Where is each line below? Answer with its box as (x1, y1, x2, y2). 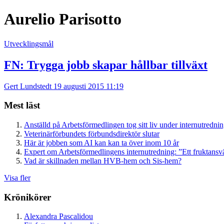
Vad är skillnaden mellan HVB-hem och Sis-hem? (24, 156, 181, 165)
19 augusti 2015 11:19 (53, 81, 123, 90)
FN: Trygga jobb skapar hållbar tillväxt (4, 58, 207, 71)
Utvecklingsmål (4, 39, 53, 48)
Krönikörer (4, 191, 51, 202)
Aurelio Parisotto (4, 10, 121, 28)
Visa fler (4, 173, 30, 182)
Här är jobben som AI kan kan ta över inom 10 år (24, 138, 179, 147)
